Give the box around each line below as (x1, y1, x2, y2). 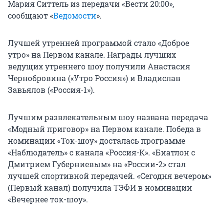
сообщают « (8, 10, 53, 21)
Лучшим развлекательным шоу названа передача (8, 112, 208, 123)
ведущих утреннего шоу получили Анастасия (8, 61, 190, 72)
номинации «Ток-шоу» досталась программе (8, 135, 185, 146)
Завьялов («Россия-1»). (8, 85, 95, 95)
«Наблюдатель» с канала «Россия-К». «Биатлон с (8, 147, 195, 158)
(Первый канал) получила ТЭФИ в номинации (8, 182, 192, 193)
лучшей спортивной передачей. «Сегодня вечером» (8, 171, 211, 181)
